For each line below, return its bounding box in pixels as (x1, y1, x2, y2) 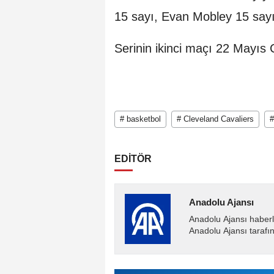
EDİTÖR (114, 153, 152, 164)
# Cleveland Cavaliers (177, 114, 254, 124)
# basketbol (120, 114, 161, 124)
